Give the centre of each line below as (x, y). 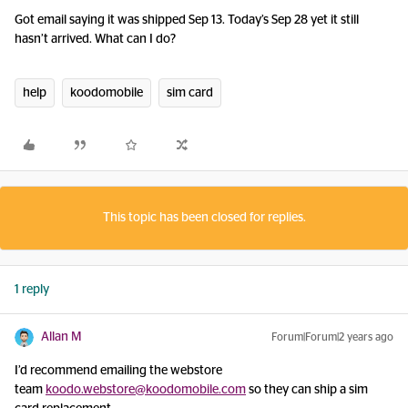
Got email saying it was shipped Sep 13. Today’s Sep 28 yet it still (187, 20)
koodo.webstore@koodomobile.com (146, 390)
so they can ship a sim (307, 390)
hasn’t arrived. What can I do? (95, 39)
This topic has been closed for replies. (204, 218)
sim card (190, 93)
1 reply (32, 290)
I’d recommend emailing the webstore (118, 371)
